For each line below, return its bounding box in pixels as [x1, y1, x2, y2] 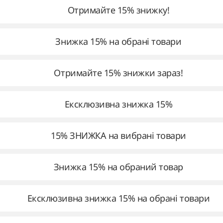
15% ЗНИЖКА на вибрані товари [51, 129, 186, 141]
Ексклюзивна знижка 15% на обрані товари [27, 192, 210, 204]
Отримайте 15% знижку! [67, 4, 170, 16]
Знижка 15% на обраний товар [53, 161, 184, 173]
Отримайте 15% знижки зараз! [54, 67, 183, 79]
